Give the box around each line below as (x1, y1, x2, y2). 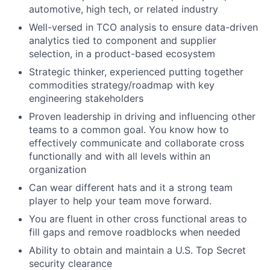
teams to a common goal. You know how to (29, 124, 229, 136)
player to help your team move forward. (29, 195, 212, 207)
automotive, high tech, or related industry (29, 3, 218, 15)
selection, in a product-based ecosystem (29, 48, 215, 60)
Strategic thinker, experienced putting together (29, 66, 243, 78)
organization (29, 163, 86, 175)
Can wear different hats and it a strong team (29, 181, 233, 193)
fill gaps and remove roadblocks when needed (29, 226, 240, 238)
